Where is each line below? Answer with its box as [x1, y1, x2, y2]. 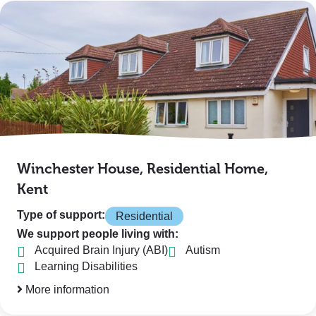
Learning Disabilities [35, 260, 138, 272]
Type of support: [17, 209, 105, 221]
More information [23, 284, 109, 296]
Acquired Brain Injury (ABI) [35, 244, 168, 256]
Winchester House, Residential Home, [17, 161, 268, 177]
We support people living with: [17, 228, 178, 240]
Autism [186, 244, 220, 256]
